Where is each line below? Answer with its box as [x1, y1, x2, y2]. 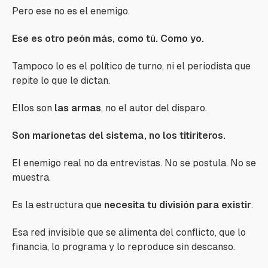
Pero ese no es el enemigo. [12, 5, 130, 17]
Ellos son [12, 102, 54, 114]
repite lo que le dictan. [12, 75, 110, 86]
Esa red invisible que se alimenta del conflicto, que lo [12, 227, 246, 238]
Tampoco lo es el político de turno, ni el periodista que [12, 60, 251, 72]
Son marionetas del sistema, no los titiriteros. [12, 130, 226, 141]
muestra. [12, 172, 51, 183]
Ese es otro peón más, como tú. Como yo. [12, 33, 204, 44]
